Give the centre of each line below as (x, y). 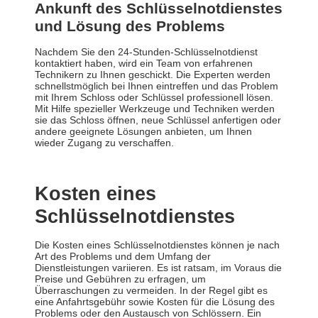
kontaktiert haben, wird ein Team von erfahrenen (144, 64)
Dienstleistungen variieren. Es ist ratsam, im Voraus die (158, 268)
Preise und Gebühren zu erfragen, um (120, 279)
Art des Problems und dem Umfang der (123, 257)
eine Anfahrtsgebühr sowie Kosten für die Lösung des (155, 302)
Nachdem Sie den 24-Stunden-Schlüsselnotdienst (146, 52)
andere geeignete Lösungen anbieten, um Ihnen (143, 132)
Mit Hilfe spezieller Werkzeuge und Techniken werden (155, 109)
